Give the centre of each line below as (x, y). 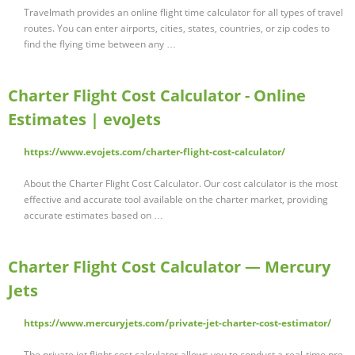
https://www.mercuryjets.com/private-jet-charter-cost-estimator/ (177, 323)
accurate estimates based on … (94, 216)
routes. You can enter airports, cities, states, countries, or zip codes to (177, 29)
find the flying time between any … (100, 44)
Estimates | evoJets (84, 120)
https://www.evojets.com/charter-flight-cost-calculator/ (155, 152)
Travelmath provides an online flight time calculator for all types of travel (183, 13)
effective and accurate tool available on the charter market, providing (176, 200)
